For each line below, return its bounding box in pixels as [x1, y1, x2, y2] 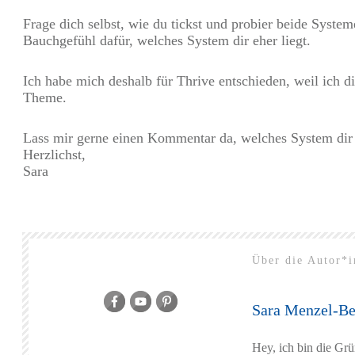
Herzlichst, [23, 147, 86, 163]
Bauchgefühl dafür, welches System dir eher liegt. [23, 32, 311, 49]
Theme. [23, 90, 67, 106]
